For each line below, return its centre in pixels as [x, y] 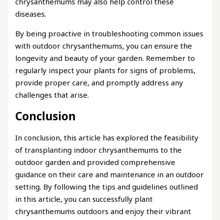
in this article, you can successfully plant [84, 199]
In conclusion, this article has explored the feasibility [107, 137]
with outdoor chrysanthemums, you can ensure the [104, 45]
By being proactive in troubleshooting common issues [110, 33]
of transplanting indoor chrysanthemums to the [99, 150]
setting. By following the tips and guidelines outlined [107, 186]
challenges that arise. [52, 95]
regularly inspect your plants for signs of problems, [106, 70]
